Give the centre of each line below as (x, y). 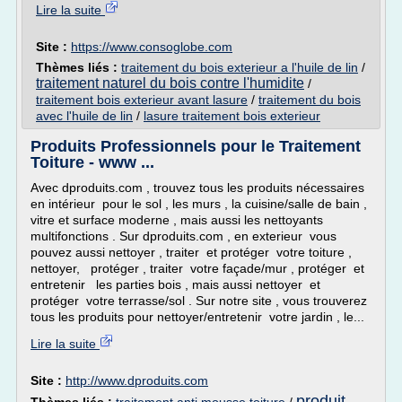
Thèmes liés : (79, 67)
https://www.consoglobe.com (152, 47)
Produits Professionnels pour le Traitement (196, 146)
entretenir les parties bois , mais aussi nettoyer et (175, 284)
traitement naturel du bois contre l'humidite (170, 83)
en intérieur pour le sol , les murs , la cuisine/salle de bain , (199, 204)
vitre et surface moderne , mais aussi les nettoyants (177, 220)
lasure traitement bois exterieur (232, 116)
